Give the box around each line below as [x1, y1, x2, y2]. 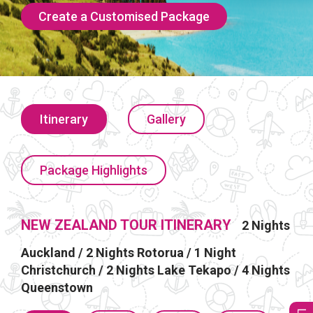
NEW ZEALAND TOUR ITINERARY [21, 216, 231, 233]
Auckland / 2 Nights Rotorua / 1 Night [21, 245, 236, 260]
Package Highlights [40, 162, 147, 177]
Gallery [147, 111, 186, 126]
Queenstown [21, 279, 93, 295]
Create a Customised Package [38, 8, 210, 24]
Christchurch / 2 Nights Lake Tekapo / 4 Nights [21, 262, 290, 277]
